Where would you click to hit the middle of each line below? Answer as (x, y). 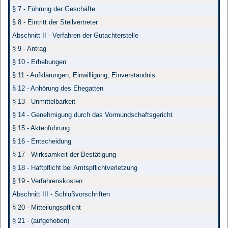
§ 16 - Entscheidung (42, 141)
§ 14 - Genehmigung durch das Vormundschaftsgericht (92, 115)
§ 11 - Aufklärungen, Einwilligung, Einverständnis (84, 75)
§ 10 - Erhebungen (39, 62)
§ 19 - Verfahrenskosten (47, 181)
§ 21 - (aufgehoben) (41, 221)
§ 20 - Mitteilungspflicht (47, 207)
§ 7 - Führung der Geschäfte (54, 9)
